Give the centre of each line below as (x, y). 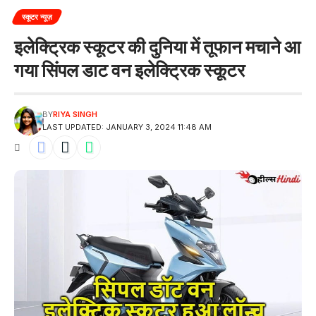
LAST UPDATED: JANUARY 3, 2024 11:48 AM (127, 127)
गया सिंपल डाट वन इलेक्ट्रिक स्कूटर (129, 70)
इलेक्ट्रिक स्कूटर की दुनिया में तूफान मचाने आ (157, 47)
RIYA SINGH (75, 114)
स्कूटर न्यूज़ (37, 17)
